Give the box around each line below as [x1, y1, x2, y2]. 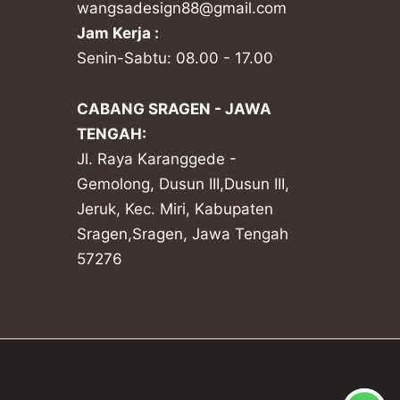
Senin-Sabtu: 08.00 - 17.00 [77, 48, 273, 67]
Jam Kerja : [77, 23, 159, 42]
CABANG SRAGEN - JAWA [77, 100, 271, 119]
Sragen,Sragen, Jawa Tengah [77, 225, 288, 244]
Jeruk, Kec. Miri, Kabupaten [77, 200, 273, 219]
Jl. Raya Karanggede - [77, 150, 237, 169]
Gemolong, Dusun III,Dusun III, [77, 175, 289, 194]
